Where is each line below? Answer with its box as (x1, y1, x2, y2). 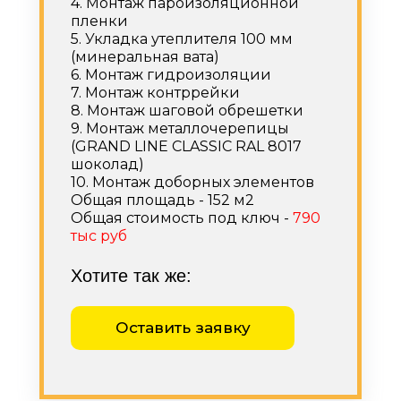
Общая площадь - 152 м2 (71, 191, 254, 209)
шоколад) (71, 155, 144, 173)
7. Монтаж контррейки (71, 83, 240, 101)
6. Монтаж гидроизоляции (71, 65, 271, 83)
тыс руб (71, 226, 127, 244)
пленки (71, 12, 128, 30)
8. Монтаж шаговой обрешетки (71, 101, 303, 119)
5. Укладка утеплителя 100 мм (71, 30, 293, 47)
